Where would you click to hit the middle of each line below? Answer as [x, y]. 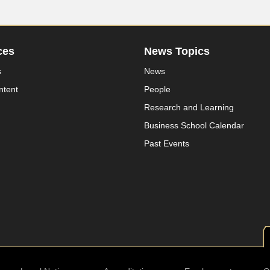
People [157, 89]
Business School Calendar [194, 125]
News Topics [177, 51]
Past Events [167, 143]
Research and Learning [189, 107]
